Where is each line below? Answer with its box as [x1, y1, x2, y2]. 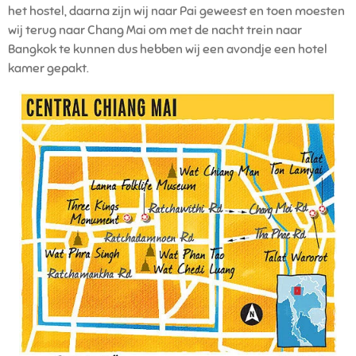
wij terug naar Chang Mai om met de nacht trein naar [8, 22, 302, 39]
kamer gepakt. [8, 60, 89, 77]
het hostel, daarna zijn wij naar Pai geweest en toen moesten [8, 3, 345, 20]
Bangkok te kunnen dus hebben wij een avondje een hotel [8, 41, 327, 58]
